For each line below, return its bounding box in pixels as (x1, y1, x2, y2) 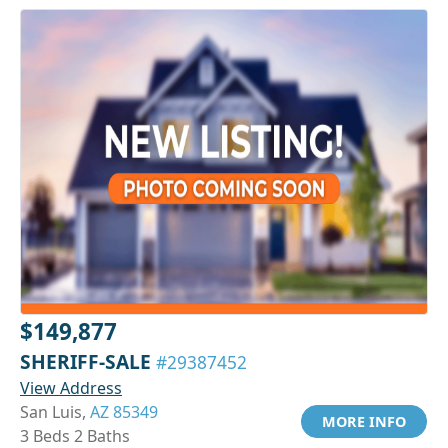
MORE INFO (322, 411, 406, 431)
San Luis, (20, 400, 90, 423)
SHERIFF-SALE (20, 347, 156, 375)
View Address (20, 376, 122, 399)
